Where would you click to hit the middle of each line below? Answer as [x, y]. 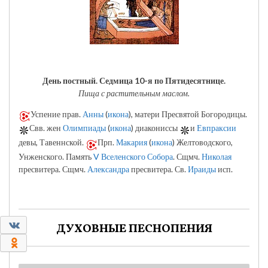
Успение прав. [57, 114]
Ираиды [202, 169]
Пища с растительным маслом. [134, 93]
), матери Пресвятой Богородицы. [188, 114]
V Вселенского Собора [133, 156]
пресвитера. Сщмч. [53, 169]
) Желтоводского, [202, 142]
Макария [132, 142]
